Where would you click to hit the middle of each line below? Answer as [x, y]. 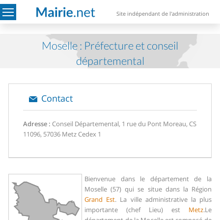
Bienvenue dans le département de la [148, 179]
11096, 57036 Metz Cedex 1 [62, 134]
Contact [57, 98]
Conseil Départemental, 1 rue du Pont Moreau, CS [124, 124]
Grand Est [100, 199]
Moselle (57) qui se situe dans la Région [148, 189]
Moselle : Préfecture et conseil [110, 45]
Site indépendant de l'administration [163, 14]
